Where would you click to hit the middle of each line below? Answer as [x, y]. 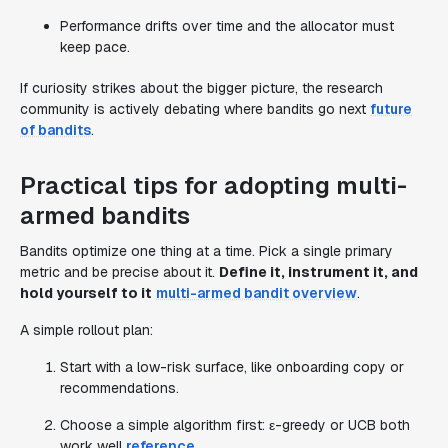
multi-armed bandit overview [256, 293]
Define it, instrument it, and [318, 272]
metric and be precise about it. [119, 272]
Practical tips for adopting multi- [213, 185]
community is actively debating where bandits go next [195, 109]
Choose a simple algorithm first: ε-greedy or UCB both [235, 425]
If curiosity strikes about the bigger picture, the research [201, 88]
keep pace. [95, 47]
